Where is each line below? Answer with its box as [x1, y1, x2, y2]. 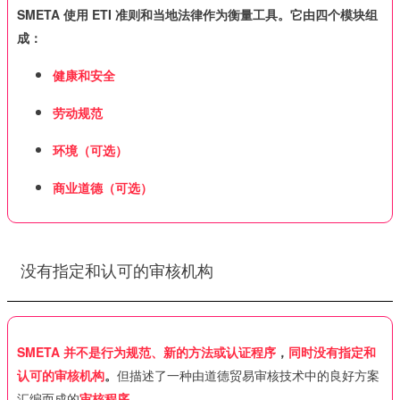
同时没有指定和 [288, 342, 376, 361]
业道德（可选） [65, 178, 153, 196]
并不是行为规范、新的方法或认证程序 [63, 342, 276, 361]
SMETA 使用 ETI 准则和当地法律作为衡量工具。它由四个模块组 [17, 4, 378, 23]
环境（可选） [53, 140, 128, 159]
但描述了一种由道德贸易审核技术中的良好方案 [117, 365, 379, 384]
